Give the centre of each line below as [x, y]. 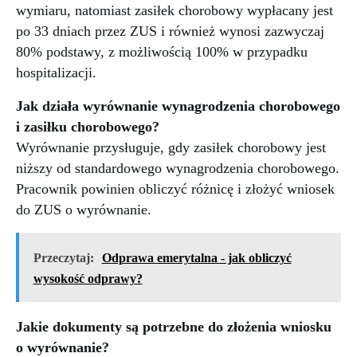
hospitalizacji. [56, 73]
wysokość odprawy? [88, 278]
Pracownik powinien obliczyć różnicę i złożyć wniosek [175, 189]
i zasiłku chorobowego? [88, 127]
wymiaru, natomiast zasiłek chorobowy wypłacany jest [175, 11]
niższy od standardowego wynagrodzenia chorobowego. [178, 169]
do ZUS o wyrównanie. [84, 210]
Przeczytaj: [63, 257]
